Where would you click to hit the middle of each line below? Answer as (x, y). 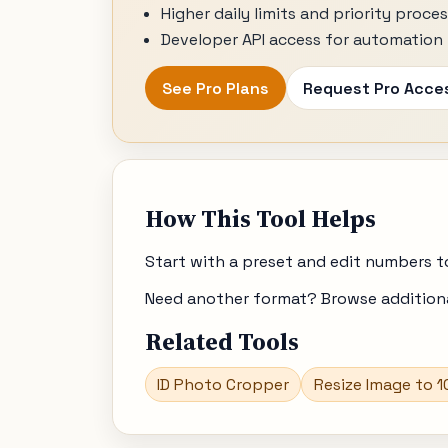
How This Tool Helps (260, 218)
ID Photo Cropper (223, 384)
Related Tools (222, 341)
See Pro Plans (215, 88)
